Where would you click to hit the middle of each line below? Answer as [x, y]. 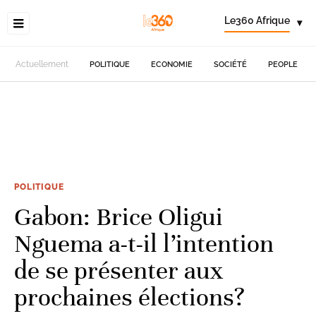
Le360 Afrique [257, 20]
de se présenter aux [119, 270]
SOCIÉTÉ [231, 64]
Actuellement [42, 64]
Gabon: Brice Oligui [119, 217]
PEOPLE [283, 64]
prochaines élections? [129, 297]
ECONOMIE [172, 64]
